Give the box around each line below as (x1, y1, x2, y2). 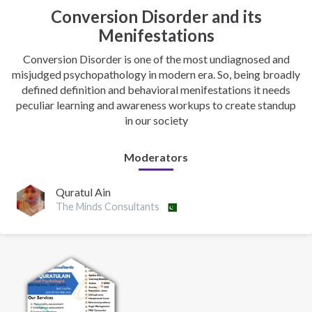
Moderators (124, 150, 188, 164)
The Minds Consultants (56, 201, 159, 213)
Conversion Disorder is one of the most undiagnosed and (22, 52, 290, 65)
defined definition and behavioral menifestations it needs (22, 83, 290, 96)
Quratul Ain (56, 185, 111, 199)
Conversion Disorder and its (50, 6, 262, 26)
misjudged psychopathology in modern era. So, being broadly (12, 68, 300, 81)
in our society (124, 114, 188, 127)
